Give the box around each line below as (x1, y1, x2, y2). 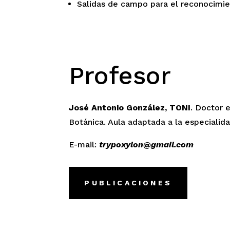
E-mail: (69, 139, 97, 149)
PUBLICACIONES (84, 179, 172, 187)
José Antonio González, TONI (69, 102, 191, 112)
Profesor (69, 61, 171, 90)
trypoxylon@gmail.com (99, 139, 194, 149)
